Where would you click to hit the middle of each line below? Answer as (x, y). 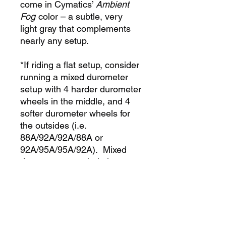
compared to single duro (69, 210)
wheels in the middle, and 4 (75, 101)
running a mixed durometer (74, 77)
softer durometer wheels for (75, 114)
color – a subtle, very (79, 17)
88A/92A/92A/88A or (62, 138)
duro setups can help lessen (77, 162)
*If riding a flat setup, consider (80, 65)
